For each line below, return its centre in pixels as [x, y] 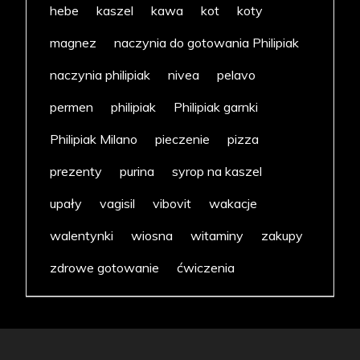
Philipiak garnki [216, 107]
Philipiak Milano [94, 139]
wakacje [233, 204]
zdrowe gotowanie [105, 268]
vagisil [118, 204]
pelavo [237, 75]
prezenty [76, 172]
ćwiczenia [206, 268]
